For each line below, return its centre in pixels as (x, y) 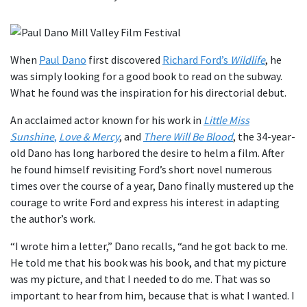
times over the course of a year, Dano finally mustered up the (152, 186)
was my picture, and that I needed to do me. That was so (140, 279)
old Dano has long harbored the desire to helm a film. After (147, 153)
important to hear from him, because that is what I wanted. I (152, 295)
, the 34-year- (264, 136)
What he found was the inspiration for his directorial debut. (148, 93)
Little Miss (226, 120)
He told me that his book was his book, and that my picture (148, 262)
